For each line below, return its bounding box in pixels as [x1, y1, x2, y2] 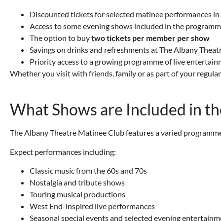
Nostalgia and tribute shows [30, 178, 125, 187]
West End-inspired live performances [30, 201, 155, 211]
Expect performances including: [10, 147, 116, 156]
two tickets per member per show [91, 33, 210, 42]
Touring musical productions [30, 189, 125, 199]
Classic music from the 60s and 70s [30, 166, 147, 176]
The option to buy [30, 33, 91, 42]
